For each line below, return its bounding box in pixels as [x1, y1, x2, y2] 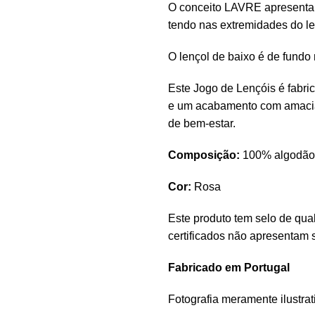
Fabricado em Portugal [168, 262, 290, 274]
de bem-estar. [168, 117, 236, 129]
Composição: [168, 149, 240, 161]
